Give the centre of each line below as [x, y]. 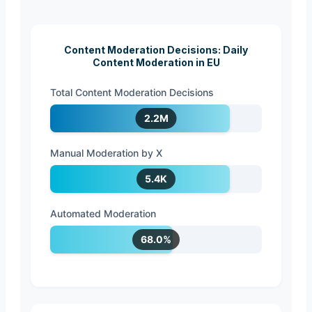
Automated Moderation [103, 213]
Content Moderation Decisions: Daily [156, 49]
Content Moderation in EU [156, 62]
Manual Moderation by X [106, 153]
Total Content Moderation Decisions [132, 92]
